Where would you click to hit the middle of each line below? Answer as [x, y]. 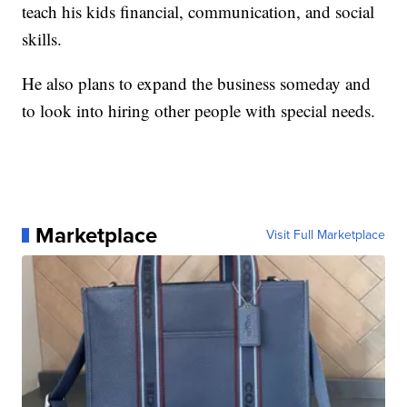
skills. [42, 38]
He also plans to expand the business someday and [197, 83]
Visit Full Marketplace [325, 234]
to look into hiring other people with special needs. [199, 110]
